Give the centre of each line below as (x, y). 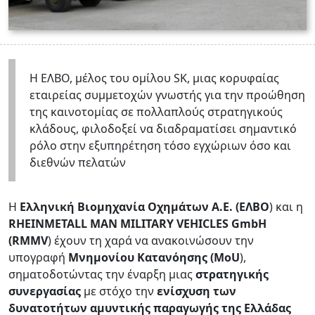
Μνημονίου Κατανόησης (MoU (154, 257)
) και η (286, 206)
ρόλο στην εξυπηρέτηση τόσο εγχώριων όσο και (160, 145)
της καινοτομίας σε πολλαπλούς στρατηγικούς (156, 111)
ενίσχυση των (197, 291)
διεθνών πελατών (79, 162)
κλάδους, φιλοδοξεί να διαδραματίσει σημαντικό (163, 128)
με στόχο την (119, 291)
